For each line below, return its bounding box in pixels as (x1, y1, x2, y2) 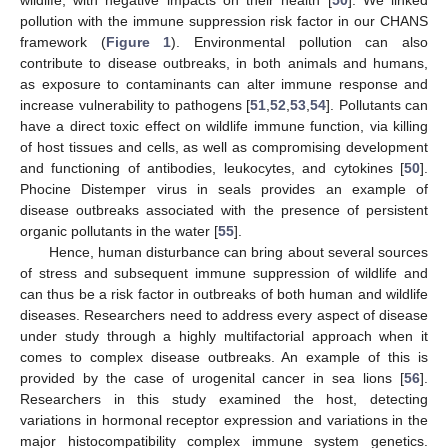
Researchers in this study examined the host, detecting (20, 391, 428, 408)
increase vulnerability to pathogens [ (20, 97, 250, 114)
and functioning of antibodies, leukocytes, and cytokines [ (20, 160, 404, 177)
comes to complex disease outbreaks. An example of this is (20, 349, 428, 366)
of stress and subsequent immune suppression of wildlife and (20, 265, 428, 282)
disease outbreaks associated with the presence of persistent (20, 202, 428, 219)
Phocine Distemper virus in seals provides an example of (20, 181, 428, 198)
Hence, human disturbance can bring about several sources (48, 244, 428, 261)
